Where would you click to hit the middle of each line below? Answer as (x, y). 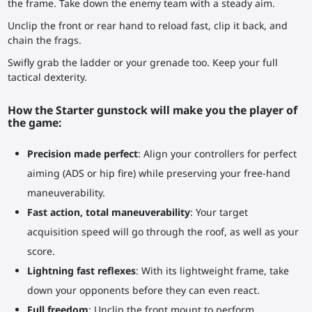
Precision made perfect (82, 154)
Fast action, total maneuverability (108, 212)
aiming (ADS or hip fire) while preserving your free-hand (158, 173)
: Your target (219, 212)
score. (41, 251)
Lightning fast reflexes (81, 271)
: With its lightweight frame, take (212, 271)
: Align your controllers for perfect (217, 154)
